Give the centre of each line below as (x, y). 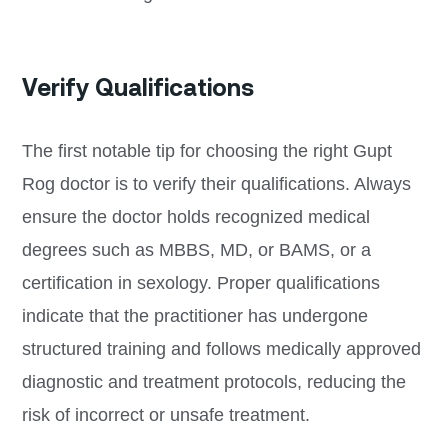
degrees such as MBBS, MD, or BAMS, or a (196, 249)
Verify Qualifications (137, 87)
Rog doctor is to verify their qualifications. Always (216, 183)
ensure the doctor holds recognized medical (195, 216)
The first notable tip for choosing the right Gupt (206, 150)
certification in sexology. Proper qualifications (200, 282)
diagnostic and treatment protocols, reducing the (213, 381)
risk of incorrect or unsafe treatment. (165, 414)
